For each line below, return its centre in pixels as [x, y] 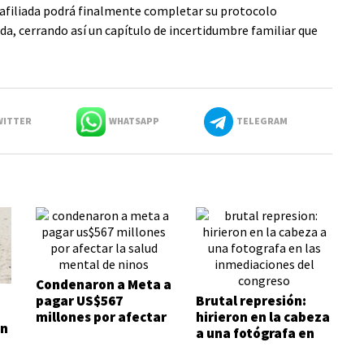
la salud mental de [94, 333]
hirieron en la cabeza [263, 317]
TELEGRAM [260, 121]
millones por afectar [101, 317]
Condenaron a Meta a [103, 284]
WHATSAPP [132, 121]
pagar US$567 [79, 301]
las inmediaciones [254, 349]
